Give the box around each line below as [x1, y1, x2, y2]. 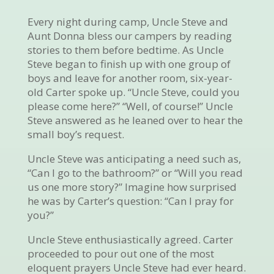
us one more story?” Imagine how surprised [27, 180, 237, 194]
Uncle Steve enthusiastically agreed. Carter [27, 232, 233, 246]
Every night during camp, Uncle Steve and [27, 15, 228, 29]
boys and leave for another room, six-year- [27, 71, 232, 85]
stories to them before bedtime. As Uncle [27, 43, 224, 57]
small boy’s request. [27, 127, 124, 141]
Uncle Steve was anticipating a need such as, [27, 152, 241, 166]
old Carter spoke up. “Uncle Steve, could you [27, 85, 240, 99]
